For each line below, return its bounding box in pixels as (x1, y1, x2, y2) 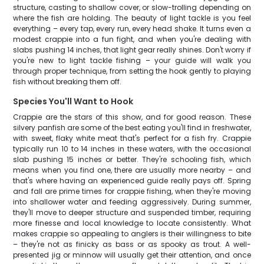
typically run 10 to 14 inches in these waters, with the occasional (13, 144, 251, 154)
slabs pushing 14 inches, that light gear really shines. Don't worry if (13, 45, 251, 55)
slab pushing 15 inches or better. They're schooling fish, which (13, 154, 251, 164)
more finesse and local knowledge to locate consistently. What (13, 218, 251, 228)
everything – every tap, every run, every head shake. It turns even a (13, 24, 251, 34)
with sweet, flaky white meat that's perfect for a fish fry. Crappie (13, 133, 251, 143)
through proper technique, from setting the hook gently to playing (13, 66, 251, 76)
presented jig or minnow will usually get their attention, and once (13, 250, 251, 260)
